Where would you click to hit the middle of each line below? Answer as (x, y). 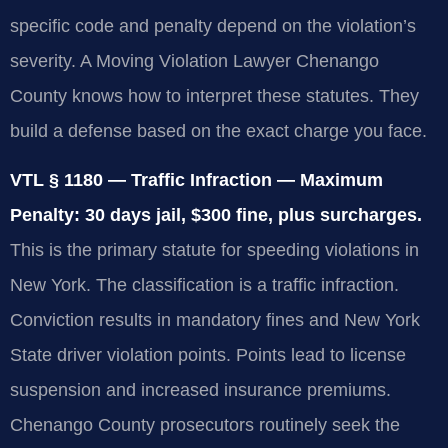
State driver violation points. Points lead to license (208, 355)
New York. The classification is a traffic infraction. (204, 285)
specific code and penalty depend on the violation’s (213, 25)
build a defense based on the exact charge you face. (218, 130)
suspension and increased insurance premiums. (200, 390)
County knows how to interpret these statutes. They (214, 95)
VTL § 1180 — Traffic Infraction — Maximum (196, 180)
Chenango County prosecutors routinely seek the (205, 425)
